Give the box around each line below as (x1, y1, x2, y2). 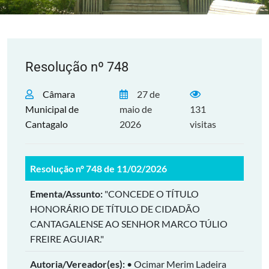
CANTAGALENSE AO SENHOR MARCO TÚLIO (30, 218, 228, 229)
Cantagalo (25, 118, 68, 130)
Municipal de (25, 103, 79, 115)
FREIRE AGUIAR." (30, 233, 104, 244)
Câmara (43, 88, 75, 100)
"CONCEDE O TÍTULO (103, 188, 199, 199)
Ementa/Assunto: (30, 188, 103, 199)
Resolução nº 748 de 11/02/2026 (30, 163, 167, 174)
